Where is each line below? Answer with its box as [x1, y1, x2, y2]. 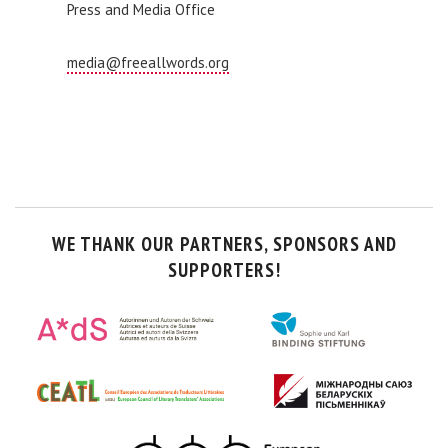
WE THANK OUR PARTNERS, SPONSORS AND [51, 232, 397, 257]
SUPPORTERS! [167, 258, 281, 283]
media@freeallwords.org [67, 53, 230, 73]
